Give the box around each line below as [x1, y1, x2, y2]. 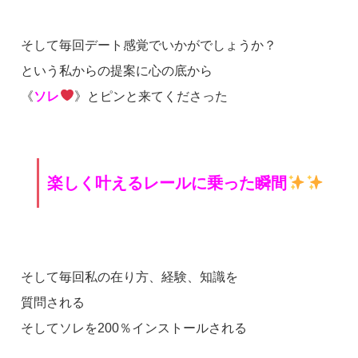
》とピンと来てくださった [74, 89, 228, 103]
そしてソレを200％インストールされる [21, 320, 248, 335]
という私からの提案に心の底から [21, 63, 213, 78]
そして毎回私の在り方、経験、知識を [21, 269, 239, 284]
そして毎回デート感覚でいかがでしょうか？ [21, 38, 277, 52]
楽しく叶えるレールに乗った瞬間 [63, 173, 288, 192]
